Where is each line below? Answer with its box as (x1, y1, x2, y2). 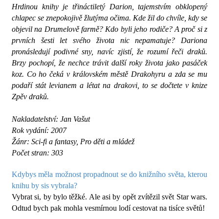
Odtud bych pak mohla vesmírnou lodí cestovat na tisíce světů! (12, 204, 205, 213)
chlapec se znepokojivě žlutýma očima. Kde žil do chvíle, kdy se (12, 14, 207, 22)
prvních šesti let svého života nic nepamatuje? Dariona (12, 36, 207, 45)
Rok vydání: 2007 (12, 126, 66, 135)
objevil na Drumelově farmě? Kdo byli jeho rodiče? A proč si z (12, 25, 207, 34)
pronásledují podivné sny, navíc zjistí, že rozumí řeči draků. (12, 47, 207, 56)
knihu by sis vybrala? (12, 181, 77, 190)
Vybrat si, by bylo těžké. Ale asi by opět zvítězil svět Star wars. (12, 193, 207, 201)
